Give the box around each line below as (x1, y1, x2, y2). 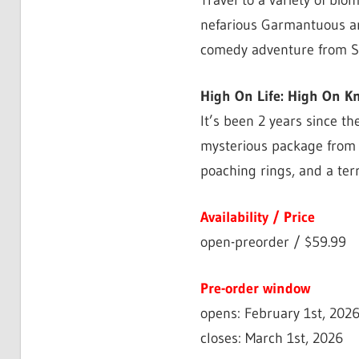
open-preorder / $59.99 (200, 233, 346, 252)
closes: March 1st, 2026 (200, 329, 343, 348)
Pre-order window (200, 280, 310, 298)
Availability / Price (200, 208, 315, 227)
